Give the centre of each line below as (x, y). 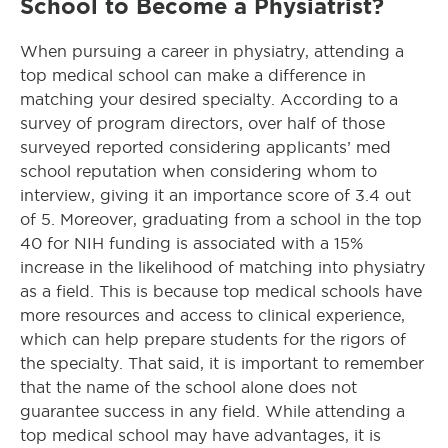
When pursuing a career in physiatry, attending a (212, 52)
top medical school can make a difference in (193, 76)
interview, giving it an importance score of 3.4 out (215, 196)
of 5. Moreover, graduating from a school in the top (221, 220)
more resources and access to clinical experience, (212, 316)
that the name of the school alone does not (188, 388)
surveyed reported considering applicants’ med (205, 148)
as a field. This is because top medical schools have (221, 292)
